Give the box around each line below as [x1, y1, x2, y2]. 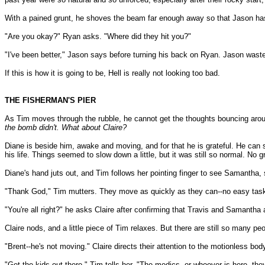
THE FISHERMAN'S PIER [5, 96, 96, 105]
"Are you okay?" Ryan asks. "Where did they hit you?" [5, 32, 191, 41]
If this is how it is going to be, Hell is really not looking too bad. [5, 69, 220, 77]
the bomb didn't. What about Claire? [5, 123, 127, 132]
